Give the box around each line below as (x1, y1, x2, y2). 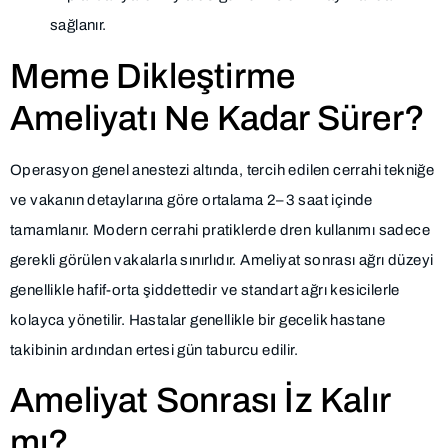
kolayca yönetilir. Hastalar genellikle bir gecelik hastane (10, 311, 386, 328)
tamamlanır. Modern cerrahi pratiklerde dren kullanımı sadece (10, 221, 430, 238)
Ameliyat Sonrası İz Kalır (10, 380, 390, 419)
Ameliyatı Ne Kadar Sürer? (10, 98, 426, 137)
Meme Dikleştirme (10, 56, 296, 95)
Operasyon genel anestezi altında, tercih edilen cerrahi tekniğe (10, 161, 435, 178)
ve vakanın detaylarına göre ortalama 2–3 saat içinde (10, 191, 373, 208)
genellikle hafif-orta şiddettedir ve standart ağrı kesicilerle (10, 281, 400, 298)
